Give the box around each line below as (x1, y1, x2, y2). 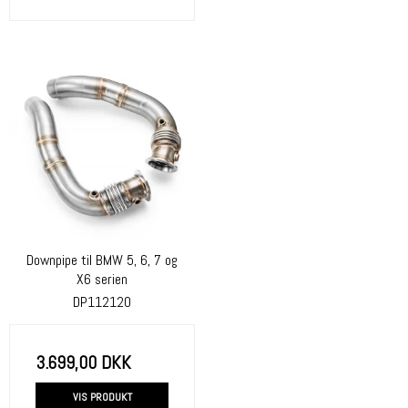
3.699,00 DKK (36, 350, 131, 374)
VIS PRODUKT (72, 389, 132, 404)
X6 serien (76, 270, 127, 289)
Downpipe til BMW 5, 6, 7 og (26, 250, 178, 270)
